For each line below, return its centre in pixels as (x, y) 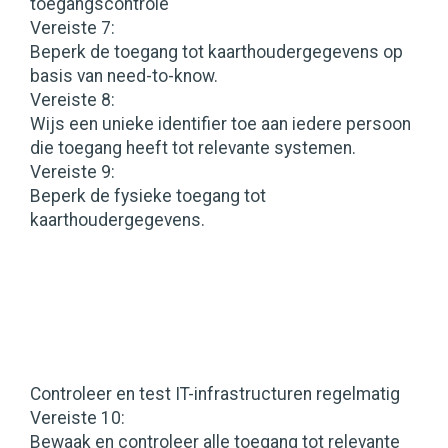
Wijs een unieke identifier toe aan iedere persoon (220, 124)
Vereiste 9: (72, 172)
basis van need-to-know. (124, 76)
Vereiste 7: (72, 28)
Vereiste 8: (72, 100)
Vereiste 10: (77, 418)
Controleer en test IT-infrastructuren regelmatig (215, 394)
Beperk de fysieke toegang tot (148, 196)
